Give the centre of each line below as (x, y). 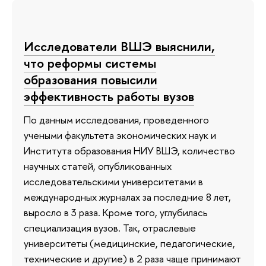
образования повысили (91, 79)
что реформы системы (90, 63)
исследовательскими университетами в (113, 182)
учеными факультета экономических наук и (120, 135)
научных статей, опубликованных (98, 166)
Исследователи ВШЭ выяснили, (119, 46)
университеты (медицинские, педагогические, (129, 243)
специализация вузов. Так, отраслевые (110, 228)
